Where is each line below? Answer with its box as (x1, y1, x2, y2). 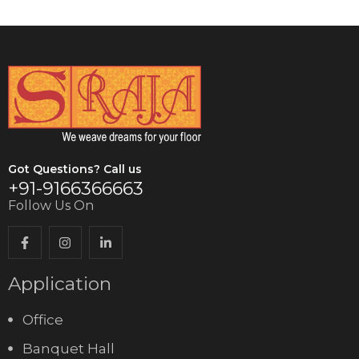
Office (22, 312, 63, 329)
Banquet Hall (22, 341, 115, 357)
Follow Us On (8, 197, 94, 213)
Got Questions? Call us (8, 161, 142, 176)
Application (8, 272, 111, 296)
